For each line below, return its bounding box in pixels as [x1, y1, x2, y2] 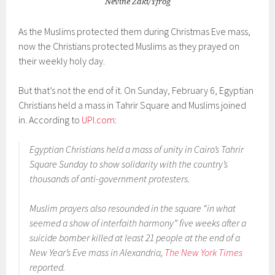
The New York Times [165, 246, 243, 258]
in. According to [18, 114, 82, 126]
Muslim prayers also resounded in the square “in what [29, 202, 236, 214]
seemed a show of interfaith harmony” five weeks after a [29, 217, 247, 229]
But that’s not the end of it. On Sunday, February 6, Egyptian [18, 84, 254, 96]
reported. [29, 261, 66, 273]
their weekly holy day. [18, 55, 106, 67]
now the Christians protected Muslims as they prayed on [18, 40, 240, 52]
